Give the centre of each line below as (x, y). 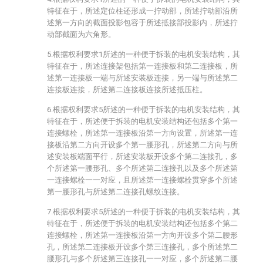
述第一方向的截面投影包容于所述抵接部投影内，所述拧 (142, 23)
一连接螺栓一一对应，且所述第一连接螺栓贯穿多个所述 (142, 180)
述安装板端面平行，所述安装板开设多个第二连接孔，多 (142, 156)
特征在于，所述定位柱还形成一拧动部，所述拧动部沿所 (142, 11)
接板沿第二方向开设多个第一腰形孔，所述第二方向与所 (142, 145)
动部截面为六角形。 (81, 34)
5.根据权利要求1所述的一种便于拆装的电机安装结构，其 (144, 54)
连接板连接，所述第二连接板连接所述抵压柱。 (127, 90)
